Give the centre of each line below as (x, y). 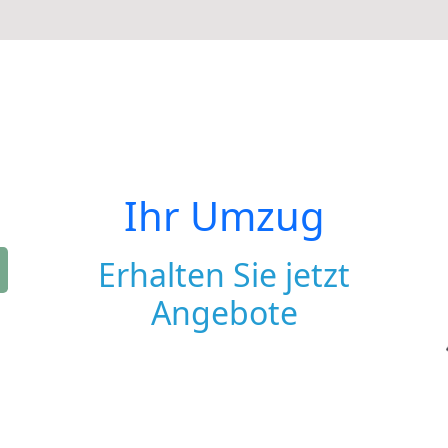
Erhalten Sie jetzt (224, 274)
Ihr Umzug (224, 215)
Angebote (224, 312)
